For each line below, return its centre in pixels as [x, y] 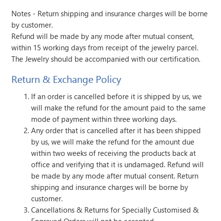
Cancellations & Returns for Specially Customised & [115, 210]
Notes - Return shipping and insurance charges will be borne [110, 13]
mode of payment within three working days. [104, 119]
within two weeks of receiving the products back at [114, 153]
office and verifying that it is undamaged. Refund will [118, 165]
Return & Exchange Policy [67, 79]
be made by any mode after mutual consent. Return [115, 176]
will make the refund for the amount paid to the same [119, 108]
